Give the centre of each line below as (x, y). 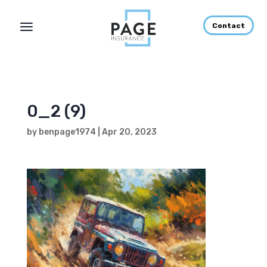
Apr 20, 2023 (129, 132)
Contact (228, 25)
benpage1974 (67, 132)
